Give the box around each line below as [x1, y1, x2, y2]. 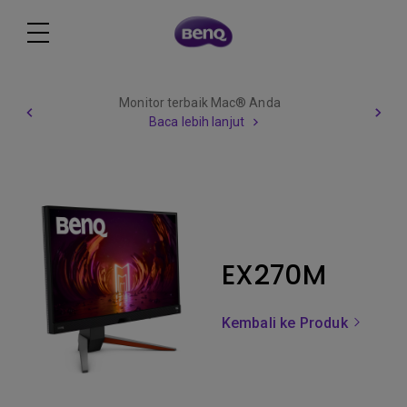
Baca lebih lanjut [149, 114, 244, 129]
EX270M [222, 256, 326, 294]
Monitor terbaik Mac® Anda [119, 95, 281, 110]
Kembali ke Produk [222, 314, 352, 332]
